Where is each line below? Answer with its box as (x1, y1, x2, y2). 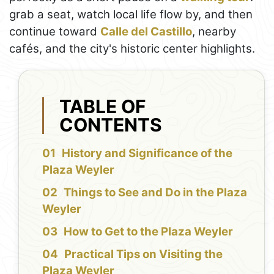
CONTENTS (59, 113, 163, 136)
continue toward (9, 24, 100, 39)
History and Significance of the (62, 146, 233, 161)
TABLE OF (59, 95, 147, 117)
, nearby (192, 24, 236, 39)
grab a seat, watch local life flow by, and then (9, 7, 253, 22)
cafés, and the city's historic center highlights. (9, 42, 255, 56)
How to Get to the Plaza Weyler (64, 224, 234, 239)
